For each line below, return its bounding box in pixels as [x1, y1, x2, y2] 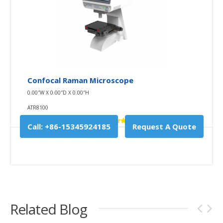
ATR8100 [27, 104, 48, 111]
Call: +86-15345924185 [27, 121, 111, 131]
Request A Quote [132, 121, 196, 131]
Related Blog [10, 199, 87, 219]
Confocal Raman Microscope [27, 75, 133, 85]
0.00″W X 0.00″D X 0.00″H [27, 89, 89, 96]
